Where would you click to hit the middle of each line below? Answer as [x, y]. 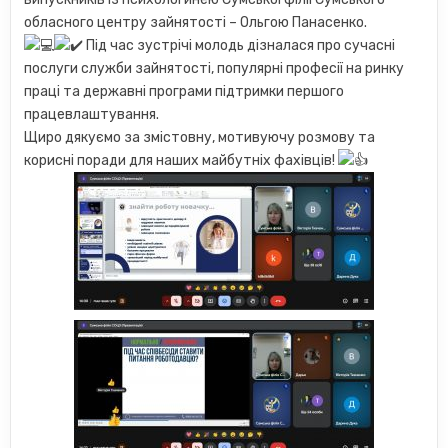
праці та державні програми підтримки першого [184, 92]
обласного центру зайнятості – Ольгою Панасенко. [196, 23]
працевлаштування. [92, 115]
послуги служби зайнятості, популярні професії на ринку [214, 69]
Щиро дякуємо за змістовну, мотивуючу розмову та [200, 138]
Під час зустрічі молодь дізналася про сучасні [239, 46]
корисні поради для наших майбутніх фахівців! [181, 161]
